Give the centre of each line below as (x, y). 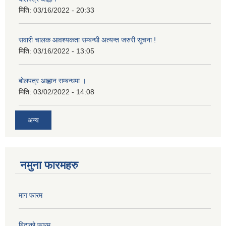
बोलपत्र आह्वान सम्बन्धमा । (52, 80)
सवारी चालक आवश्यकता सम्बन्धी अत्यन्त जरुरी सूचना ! (87, 40)
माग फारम (31, 195)
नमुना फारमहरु (49, 165)
